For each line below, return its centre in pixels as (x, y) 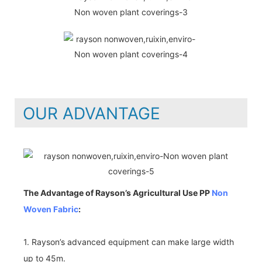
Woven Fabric (51, 209)
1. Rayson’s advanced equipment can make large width (129, 242)
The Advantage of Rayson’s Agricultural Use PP (118, 192)
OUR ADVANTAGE (92, 113)
